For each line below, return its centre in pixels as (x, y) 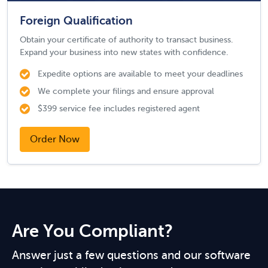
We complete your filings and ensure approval (126, 91)
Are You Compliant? (92, 231)
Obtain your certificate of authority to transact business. (127, 39)
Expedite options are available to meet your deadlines (140, 74)
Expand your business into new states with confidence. (124, 52)
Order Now (55, 139)
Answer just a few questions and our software (131, 255)
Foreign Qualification (78, 21)
